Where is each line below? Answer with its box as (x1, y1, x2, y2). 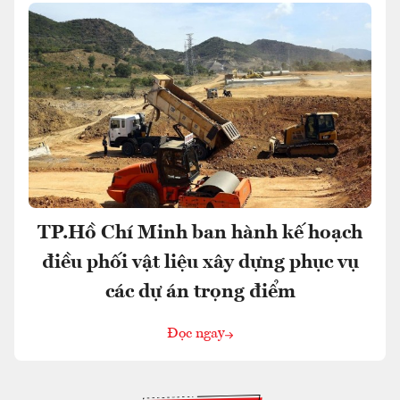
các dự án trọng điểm (104, 282, 296, 303)
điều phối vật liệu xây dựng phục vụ (41, 253, 359, 273)
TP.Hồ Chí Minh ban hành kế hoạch (37, 223, 362, 244)
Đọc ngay (167, 327, 225, 342)
